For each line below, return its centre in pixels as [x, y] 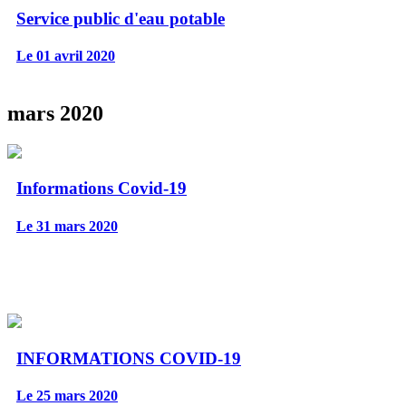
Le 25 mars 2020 [67, 396]
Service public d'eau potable [121, 18]
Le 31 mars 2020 [67, 226]
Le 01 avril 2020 [66, 55]
